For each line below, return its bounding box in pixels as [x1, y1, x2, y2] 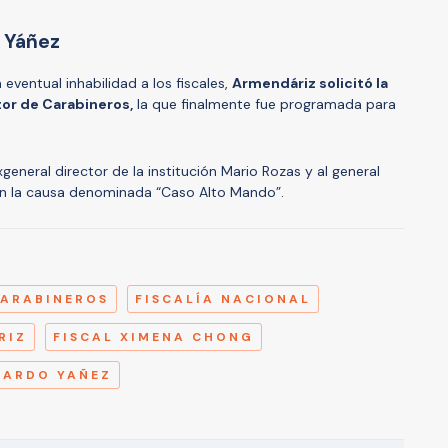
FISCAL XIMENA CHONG [53, 329, 254, 346]
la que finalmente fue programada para [133, 95, 396, 114]
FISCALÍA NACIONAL [135, 291, 311, 308]
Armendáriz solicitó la [232, 74, 388, 93]
